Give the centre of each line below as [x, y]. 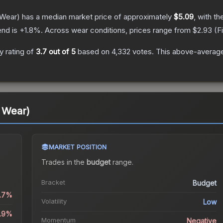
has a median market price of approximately [97, 17]
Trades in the [64, 162]
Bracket [53, 182]
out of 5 [61, 52]
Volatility [54, 201]
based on [94, 52]
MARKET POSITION [77, 147]
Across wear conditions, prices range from [119, 30]
